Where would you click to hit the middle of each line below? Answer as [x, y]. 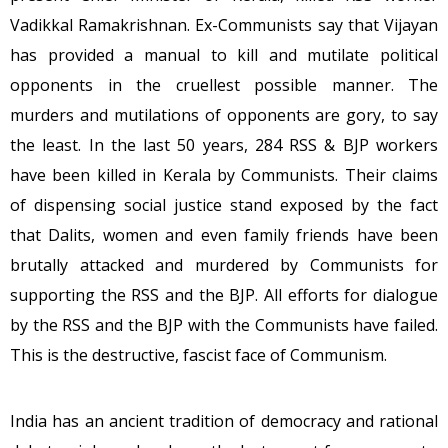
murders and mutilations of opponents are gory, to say [224, 115]
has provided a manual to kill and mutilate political [224, 55]
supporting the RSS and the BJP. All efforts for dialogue [224, 295]
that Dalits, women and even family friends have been [224, 235]
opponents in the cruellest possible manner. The [224, 85]
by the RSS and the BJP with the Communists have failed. [224, 325]
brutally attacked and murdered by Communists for [224, 265]
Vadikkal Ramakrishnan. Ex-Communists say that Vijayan [224, 25]
